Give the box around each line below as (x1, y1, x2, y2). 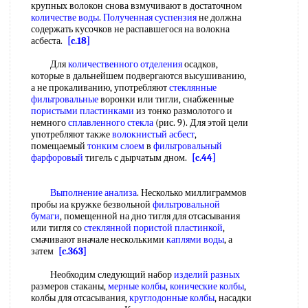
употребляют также (31, 129, 112, 140)
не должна (197, 12, 241, 23)
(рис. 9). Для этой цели (153, 117, 248, 129)
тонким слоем (87, 140, 144, 152)
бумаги (31, 210, 60, 222)
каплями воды (166, 234, 224, 245)
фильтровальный (153, 140, 222, 152)
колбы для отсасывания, (31, 292, 129, 304)
